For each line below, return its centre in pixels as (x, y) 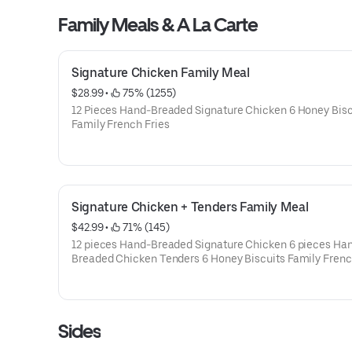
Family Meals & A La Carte (158, 25)
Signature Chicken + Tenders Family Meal (190, 207)
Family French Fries (121, 124)
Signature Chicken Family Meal (161, 73)
